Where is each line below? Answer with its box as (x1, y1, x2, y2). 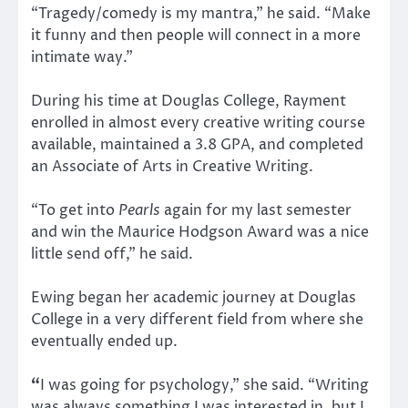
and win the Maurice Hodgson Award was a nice (31, 221, 369, 242)
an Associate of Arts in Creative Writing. (31, 156, 313, 177)
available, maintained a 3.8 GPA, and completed (31, 134, 363, 155)
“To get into (31, 199, 118, 220)
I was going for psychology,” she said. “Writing (40, 375, 369, 396)
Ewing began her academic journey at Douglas (31, 288, 356, 309)
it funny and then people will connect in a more (31, 25, 361, 46)
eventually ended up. (31, 331, 178, 352)
